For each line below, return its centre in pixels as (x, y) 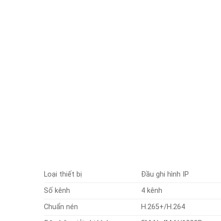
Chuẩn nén (61, 207)
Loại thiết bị (63, 174)
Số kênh (57, 190)
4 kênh (151, 190)
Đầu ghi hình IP (165, 174)
